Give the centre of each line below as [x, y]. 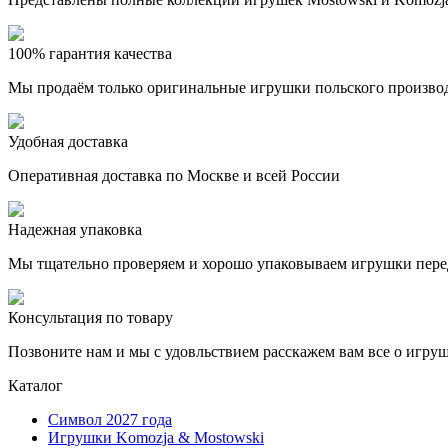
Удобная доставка [68, 141]
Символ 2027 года [110, 419]
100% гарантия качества [90, 53]
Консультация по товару [90, 317]
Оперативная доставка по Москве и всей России [174, 175]
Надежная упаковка [75, 229]
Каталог [35, 385]
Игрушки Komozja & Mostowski [156, 437]
